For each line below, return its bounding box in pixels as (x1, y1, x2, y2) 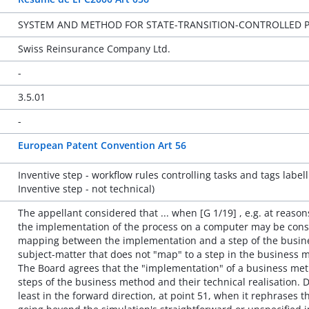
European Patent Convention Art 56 (17, 139, 186, 152)
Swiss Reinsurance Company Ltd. (17, 42, 170, 55)
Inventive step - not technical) (17, 182, 154, 195)
